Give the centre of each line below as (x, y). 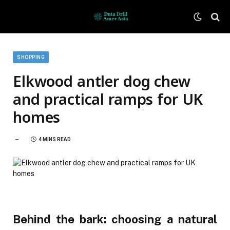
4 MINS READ (55, 139)
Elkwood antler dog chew (102, 81)
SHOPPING (31, 57)
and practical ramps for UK (108, 99)
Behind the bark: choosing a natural (115, 219)
